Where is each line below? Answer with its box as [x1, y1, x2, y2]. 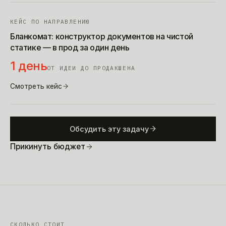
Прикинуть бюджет [10, 141, 85, 151]
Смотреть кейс [10, 82, 62, 90]
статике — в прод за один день [10, 42, 130, 52]
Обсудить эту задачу [69, 124, 149, 133]
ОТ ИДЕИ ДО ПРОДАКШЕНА [47, 64, 136, 72]
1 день [10, 58, 47, 73]
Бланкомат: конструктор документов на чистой [10, 31, 193, 41]
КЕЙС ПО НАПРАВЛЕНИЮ [10, 18, 90, 25]
